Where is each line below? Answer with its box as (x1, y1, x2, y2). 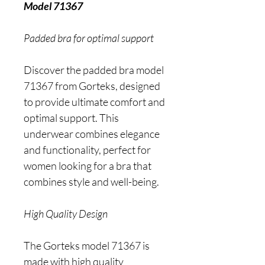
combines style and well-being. (24, 175, 159, 188)
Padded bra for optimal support (24, 31, 154, 44)
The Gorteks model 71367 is (24, 239, 150, 252)
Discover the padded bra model (24, 63, 164, 76)
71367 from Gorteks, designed (24, 79, 160, 92)
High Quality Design (24, 207, 108, 220)
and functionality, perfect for (24, 143, 151, 156)
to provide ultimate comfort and (24, 95, 165, 108)
